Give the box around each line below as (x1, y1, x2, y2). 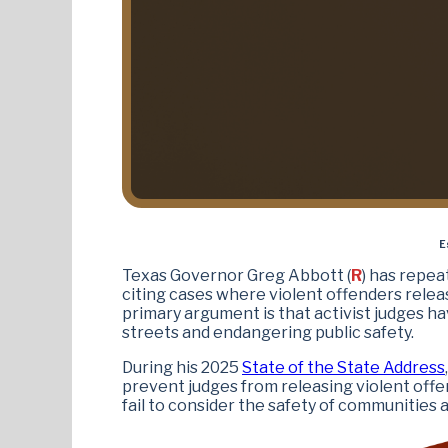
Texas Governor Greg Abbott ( (122, 266, 351, 286)
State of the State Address (242, 358, 445, 378)
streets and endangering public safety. (122, 323, 414, 343)
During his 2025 (122, 358, 242, 378)
